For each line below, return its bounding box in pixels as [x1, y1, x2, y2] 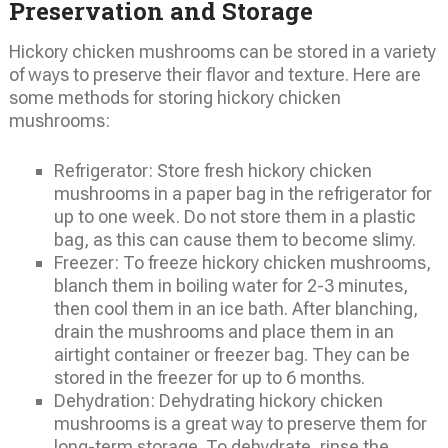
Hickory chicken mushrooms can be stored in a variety [8, 41, 436, 63]
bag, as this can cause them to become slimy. [53, 229, 416, 251]
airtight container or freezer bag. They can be [53, 344, 410, 366]
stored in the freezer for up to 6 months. [53, 367, 365, 389]
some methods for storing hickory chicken [8, 87, 341, 109]
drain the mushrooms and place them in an [53, 321, 394, 343]
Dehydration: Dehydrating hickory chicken [53, 390, 383, 412]
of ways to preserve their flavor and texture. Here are [8, 64, 421, 86]
